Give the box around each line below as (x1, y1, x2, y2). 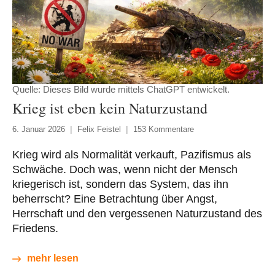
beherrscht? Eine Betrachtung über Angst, (12, 193, 217, 206)
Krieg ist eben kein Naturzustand (12, 98, 207, 118)
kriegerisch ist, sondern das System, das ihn (12, 178, 228, 191)
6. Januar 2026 (12, 125, 65, 134)
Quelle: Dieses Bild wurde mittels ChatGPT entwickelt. (12, 84, 230, 95)
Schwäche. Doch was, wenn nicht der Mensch (12, 163, 238, 176)
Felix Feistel (77, 125, 121, 134)
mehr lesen (27, 253, 79, 264)
